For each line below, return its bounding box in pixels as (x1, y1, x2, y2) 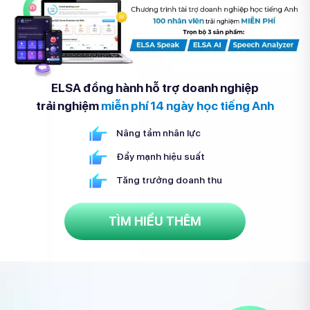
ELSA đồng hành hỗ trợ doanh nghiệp (51, 80, 259, 95)
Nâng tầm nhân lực (116, 127, 201, 138)
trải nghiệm (36, 98, 101, 113)
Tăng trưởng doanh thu (116, 174, 222, 185)
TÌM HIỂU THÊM (109, 213, 201, 228)
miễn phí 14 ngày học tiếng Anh (101, 98, 274, 113)
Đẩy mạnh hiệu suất (116, 150, 205, 162)
